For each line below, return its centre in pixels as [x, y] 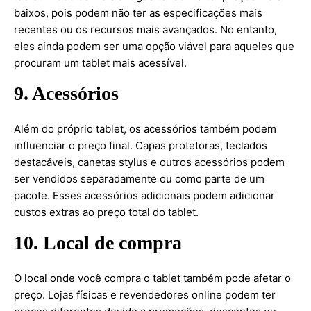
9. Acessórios [66, 93]
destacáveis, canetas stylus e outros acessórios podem [149, 162]
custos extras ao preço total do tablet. [106, 212]
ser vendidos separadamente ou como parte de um [139, 179]
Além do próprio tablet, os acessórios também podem [145, 129]
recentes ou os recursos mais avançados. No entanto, [145, 30]
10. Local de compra [98, 243]
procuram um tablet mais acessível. [100, 63]
